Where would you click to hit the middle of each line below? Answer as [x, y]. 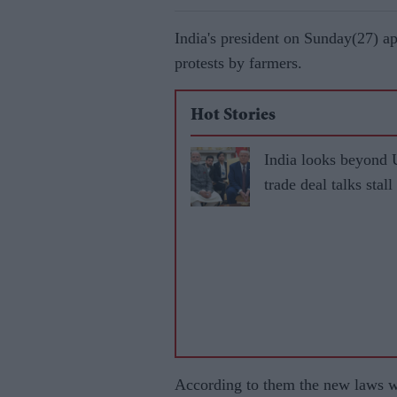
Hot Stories [233, 116]
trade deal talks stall [328, 184]
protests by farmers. [238, 63]
